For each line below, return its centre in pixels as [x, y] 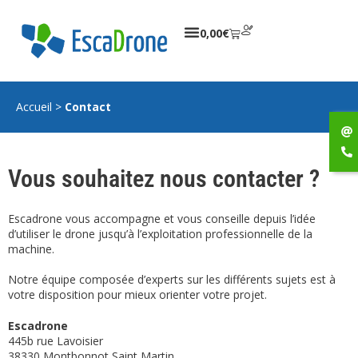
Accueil [34, 107]
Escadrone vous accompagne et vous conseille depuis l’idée [162, 219]
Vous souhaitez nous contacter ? [164, 179]
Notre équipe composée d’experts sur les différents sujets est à [172, 280]
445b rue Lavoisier [56, 341]
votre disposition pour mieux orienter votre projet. [137, 295]
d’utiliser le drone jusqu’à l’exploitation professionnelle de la [160, 234]
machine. [31, 249]
